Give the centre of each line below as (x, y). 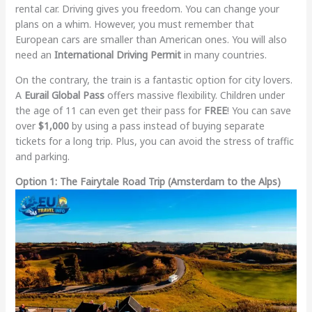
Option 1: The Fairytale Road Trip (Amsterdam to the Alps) (148, 182)
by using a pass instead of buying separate (166, 126)
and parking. (42, 157)
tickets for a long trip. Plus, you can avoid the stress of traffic (154, 141)
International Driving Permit (117, 55)
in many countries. (224, 55)
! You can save (259, 111)
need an (34, 55)
